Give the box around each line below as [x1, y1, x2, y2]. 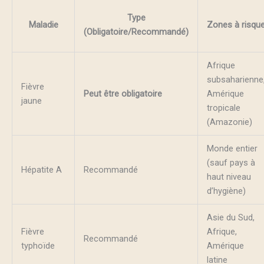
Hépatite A [21, 164, 62, 175]
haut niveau [206, 171, 251, 182]
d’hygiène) [206, 185, 246, 196]
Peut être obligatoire [83, 88, 162, 99]
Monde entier [206, 143, 258, 154]
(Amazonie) [206, 116, 252, 127]
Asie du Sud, [206, 212, 255, 223]
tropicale [206, 102, 240, 113]
